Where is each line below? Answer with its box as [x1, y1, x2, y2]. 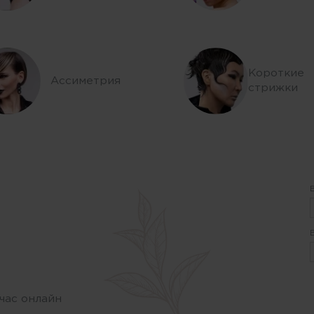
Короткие [247, 69, 304, 78]
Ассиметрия [50, 76, 121, 86]
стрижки [247, 83, 298, 93]
